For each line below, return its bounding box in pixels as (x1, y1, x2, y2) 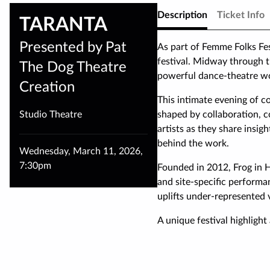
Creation (19, 80, 75, 95)
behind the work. (157, 139, 230, 149)
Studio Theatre (19, 109, 82, 119)
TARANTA (19, 15, 107, 35)
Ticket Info (217, 10, 265, 20)
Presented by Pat (19, 40, 127, 55)
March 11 (73, 146, 114, 156)
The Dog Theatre (19, 60, 127, 75)
